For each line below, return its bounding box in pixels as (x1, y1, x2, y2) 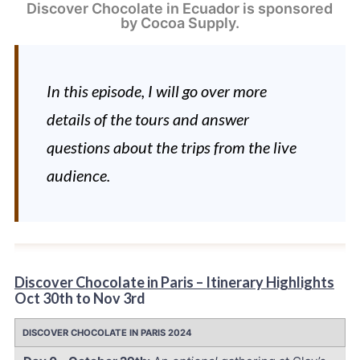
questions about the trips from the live (46, 137, 297, 157)
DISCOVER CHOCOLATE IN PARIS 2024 (22, 327, 192, 339)
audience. (46, 165, 110, 185)
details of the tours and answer (46, 108, 249, 129)
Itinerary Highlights (205, 273, 334, 292)
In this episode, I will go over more (46, 80, 267, 100)
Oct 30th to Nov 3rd (14, 289, 145, 308)
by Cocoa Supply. (121, 14, 239, 31)
